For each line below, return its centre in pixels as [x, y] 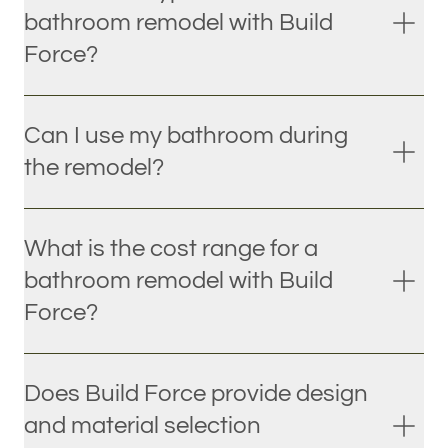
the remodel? [94, 168]
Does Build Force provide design [196, 394]
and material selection [142, 426]
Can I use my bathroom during [186, 136]
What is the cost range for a [171, 249]
